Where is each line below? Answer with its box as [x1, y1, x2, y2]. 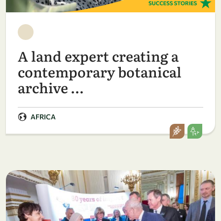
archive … [18, 77, 83, 98]
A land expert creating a [18, 45, 179, 67]
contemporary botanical [18, 61, 182, 82]
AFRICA [31, 112, 56, 121]
